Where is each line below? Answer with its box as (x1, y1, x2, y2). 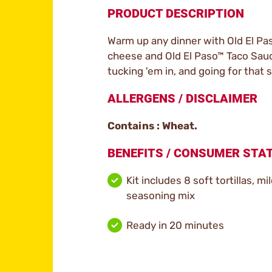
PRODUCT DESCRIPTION (107, 6, 244, 21)
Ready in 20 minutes (126, 219, 224, 231)
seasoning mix (126, 189, 195, 202)
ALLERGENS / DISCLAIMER (107, 91, 257, 106)
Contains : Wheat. (107, 120, 197, 132)
